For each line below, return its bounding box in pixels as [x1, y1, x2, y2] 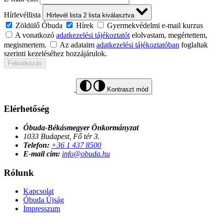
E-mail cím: [23, 149, 60, 158]
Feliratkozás [8, 60, 42, 67]
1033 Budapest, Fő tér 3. [23, 132, 100, 140]
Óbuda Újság [23, 196, 64, 204]
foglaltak [179, 41, 208, 49]
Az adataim [60, 41, 96, 49]
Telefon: [23, 140, 49, 149]
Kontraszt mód [107, 86, 148, 93]
